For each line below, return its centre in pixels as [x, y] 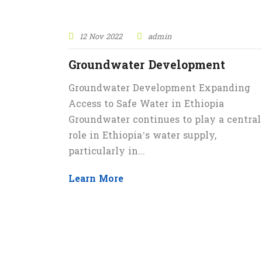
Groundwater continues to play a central [165, 120]
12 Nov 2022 [101, 37]
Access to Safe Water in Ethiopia [146, 105]
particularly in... [107, 152]
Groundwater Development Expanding [159, 89]
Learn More [96, 180]
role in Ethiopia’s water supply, [142, 136]
